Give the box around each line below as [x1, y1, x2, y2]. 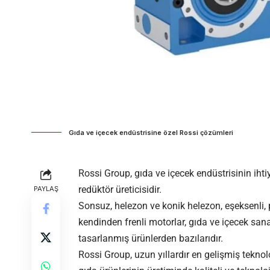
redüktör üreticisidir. [78, 184, 162, 196]
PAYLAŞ [33, 184, 58, 193]
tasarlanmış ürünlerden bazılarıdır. [78, 233, 223, 245]
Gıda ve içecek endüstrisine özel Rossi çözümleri [69, 128, 233, 137]
